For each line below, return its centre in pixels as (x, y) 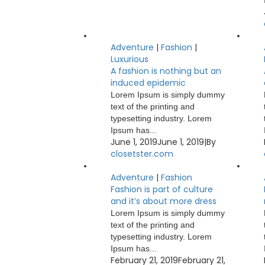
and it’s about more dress (164, 201)
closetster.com (142, 154)
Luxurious (130, 59)
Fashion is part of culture (162, 189)
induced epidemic (148, 83)
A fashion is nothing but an (166, 71)
